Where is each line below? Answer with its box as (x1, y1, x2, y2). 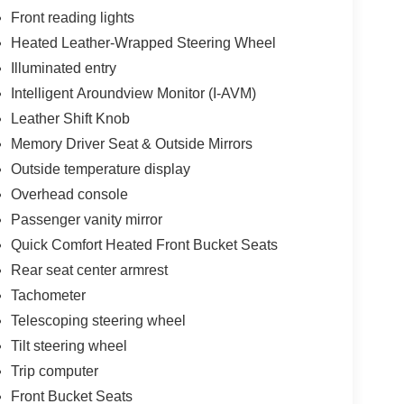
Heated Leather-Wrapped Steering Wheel (10, 34, 276, 50)
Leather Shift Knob (10, 110, 130, 126)
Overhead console (10, 186, 128, 202)
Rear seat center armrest (10, 262, 168, 278)
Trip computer (10, 363, 98, 379)
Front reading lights (10, 9, 134, 25)
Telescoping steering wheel (10, 312, 186, 328)
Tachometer (10, 287, 86, 303)
